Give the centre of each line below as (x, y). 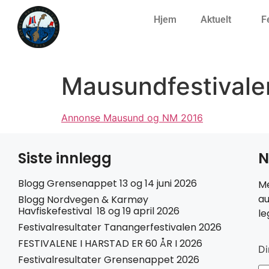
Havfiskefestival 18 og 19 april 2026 (99, 211)
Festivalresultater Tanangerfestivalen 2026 (120, 228)
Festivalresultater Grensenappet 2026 (109, 260)
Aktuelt (216, 20)
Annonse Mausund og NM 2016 (132, 118)
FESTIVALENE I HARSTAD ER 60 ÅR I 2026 (110, 244)
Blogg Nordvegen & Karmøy (83, 200)
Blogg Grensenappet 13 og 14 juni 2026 (107, 184)
